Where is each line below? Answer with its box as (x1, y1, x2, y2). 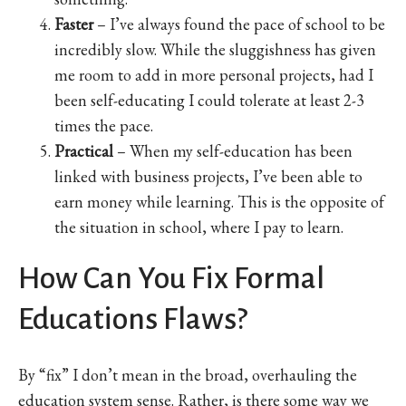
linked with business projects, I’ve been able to (54, 165, 362, 187)
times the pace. (54, 114, 153, 136)
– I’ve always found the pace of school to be (97, 13, 385, 34)
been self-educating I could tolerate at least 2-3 (54, 89, 364, 111)
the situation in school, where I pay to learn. (54, 216, 343, 237)
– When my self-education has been (117, 140, 353, 161)
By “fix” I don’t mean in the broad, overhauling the (18, 363, 357, 385)
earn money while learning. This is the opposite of (54, 190, 384, 212)
